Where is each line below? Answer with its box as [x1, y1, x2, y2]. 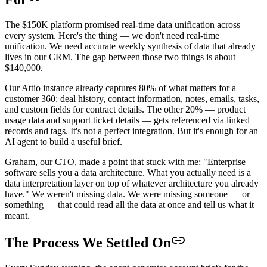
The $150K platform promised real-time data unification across [5, 19, 240, 30]
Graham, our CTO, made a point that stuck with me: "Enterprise [5, 156, 246, 167]
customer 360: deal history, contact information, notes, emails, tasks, [5, 93, 259, 104]
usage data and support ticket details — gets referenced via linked [5, 114, 250, 125]
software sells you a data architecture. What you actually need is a [5, 167, 251, 178]
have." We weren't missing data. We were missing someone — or [5, 188, 250, 199]
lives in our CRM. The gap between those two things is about [5, 51, 235, 62]
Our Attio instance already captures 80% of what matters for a [5, 82, 236, 93]
